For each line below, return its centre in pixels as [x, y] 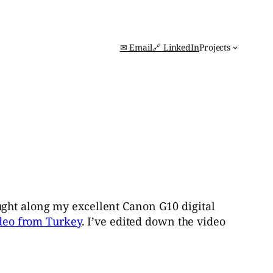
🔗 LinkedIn [175, 47]
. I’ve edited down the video [153, 221]
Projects [215, 47]
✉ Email [136, 47]
